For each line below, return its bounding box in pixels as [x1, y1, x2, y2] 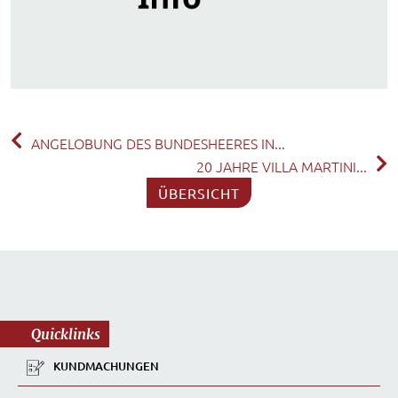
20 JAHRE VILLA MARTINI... [196, 156, 367, 177]
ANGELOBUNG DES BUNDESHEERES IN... [31, 133, 285, 154]
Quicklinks [31, 325, 100, 344]
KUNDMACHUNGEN [53, 358, 159, 375]
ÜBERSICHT [158, 184, 240, 203]
